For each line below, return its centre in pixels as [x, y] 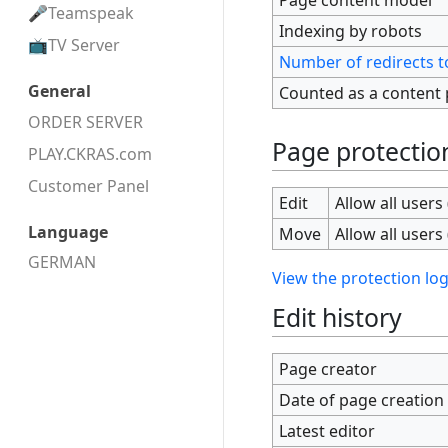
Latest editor [327, 430]
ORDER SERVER [85, 121]
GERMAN [62, 262]
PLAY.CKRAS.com [90, 153]
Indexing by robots [351, 30]
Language [68, 231]
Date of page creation [362, 399]
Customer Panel [88, 185]
